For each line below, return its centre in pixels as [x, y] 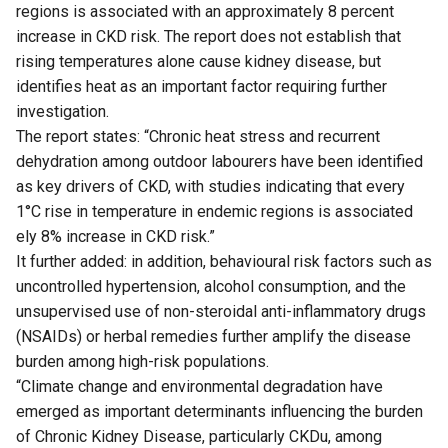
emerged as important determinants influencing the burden [219, 412]
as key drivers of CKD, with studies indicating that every [210, 187]
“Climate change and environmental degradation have [199, 387]
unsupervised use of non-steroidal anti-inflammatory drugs [221, 312]
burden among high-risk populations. [142, 362]
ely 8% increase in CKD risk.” [115, 237]
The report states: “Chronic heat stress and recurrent [198, 137]
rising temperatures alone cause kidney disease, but [198, 62]
